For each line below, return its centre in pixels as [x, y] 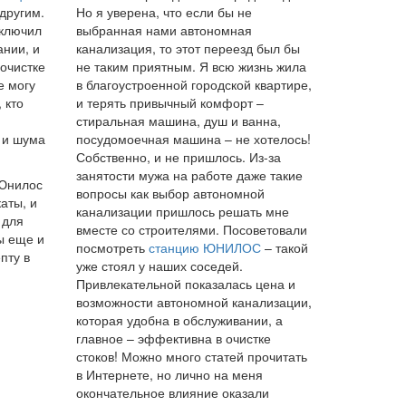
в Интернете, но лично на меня [169, 374]
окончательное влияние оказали [172, 392]
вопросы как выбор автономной [170, 193]
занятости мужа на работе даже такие [189, 175]
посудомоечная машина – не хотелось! [193, 139]
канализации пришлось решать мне [182, 211]
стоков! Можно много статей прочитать [191, 356]
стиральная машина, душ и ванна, [178, 121]
